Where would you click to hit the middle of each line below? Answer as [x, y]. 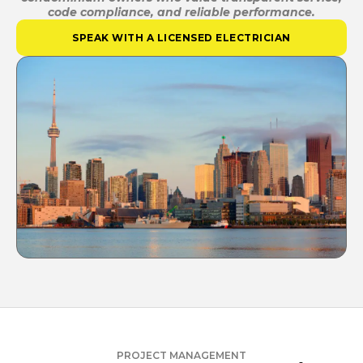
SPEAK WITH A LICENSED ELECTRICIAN [181, 38]
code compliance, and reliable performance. [181, 12]
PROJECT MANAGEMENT [181, 355]
